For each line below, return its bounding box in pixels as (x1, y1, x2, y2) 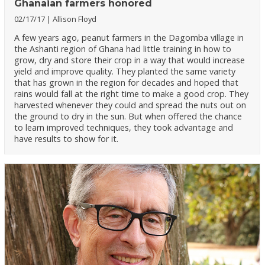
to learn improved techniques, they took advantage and (14, 121, 234, 133)
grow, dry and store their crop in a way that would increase (14, 54, 245, 66)
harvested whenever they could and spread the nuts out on (14, 99, 247, 111)
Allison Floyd (53, 14, 97, 24)
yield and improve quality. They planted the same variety (14, 65, 236, 77)
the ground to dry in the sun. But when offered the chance (14, 110, 243, 122)
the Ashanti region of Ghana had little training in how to (14, 43, 232, 54)
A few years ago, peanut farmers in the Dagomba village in (14, 31, 244, 43)
